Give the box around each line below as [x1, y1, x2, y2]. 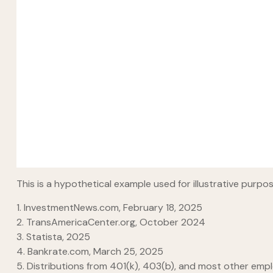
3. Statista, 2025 [16, 230, 90, 243]
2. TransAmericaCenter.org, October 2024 [16, 215, 205, 229]
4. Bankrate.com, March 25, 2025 [16, 244, 163, 258]
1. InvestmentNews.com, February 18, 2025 [16, 200, 202, 214]
